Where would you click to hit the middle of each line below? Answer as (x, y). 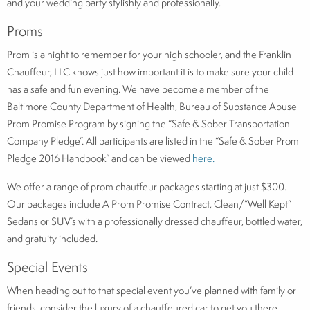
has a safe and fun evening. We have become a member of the (138, 89)
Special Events (47, 266)
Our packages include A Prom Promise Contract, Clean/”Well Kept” (149, 203)
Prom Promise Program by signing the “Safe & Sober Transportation (148, 123)
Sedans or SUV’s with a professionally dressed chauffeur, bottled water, (155, 221)
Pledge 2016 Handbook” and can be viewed (100, 158)
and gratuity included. (52, 238)
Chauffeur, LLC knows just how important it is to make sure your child (150, 71)
